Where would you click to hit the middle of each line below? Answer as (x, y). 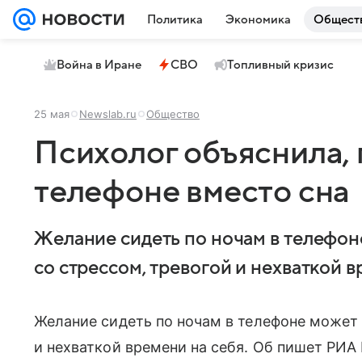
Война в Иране (99, 65)
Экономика (258, 19)
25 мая (52, 114)
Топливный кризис (280, 65)
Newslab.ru (108, 114)
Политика (175, 19)
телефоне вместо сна (192, 192)
